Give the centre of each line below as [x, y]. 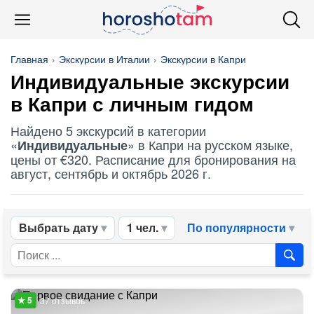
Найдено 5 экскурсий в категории [108, 130]
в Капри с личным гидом [132, 105]
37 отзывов [62, 300]
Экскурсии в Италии [104, 59]
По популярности [237, 227]
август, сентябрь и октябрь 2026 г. [111, 173]
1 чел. [143, 227]
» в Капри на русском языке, [210, 144]
